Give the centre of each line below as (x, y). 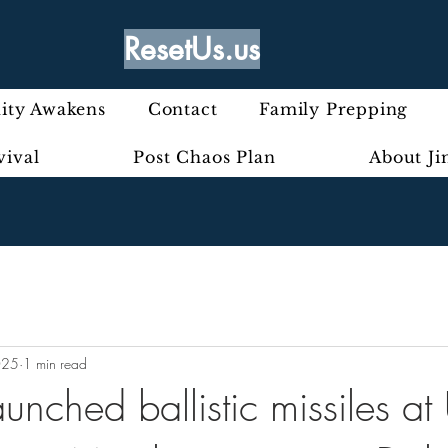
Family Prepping (334, 109)
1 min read (55, 363)
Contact (182, 109)
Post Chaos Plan (204, 157)
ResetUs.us (192, 49)
